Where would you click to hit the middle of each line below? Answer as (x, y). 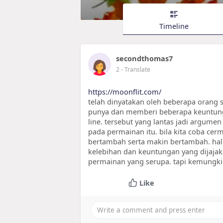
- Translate (136, 70)
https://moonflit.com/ (125, 92)
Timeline (174, 26)
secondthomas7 (144, 58)
